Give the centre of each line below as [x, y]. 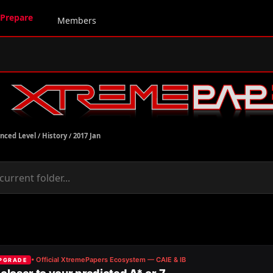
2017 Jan [87, 136]
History [55, 136]
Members [77, 20]
